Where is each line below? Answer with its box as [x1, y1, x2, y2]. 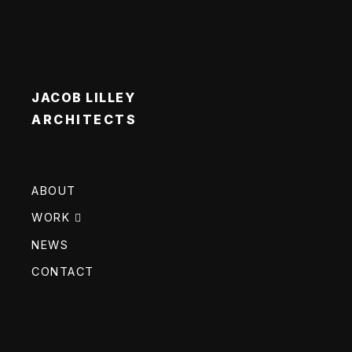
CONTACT [31, 265, 94, 278]
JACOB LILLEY [31, 90, 135, 105]
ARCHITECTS [31, 112, 137, 127]
